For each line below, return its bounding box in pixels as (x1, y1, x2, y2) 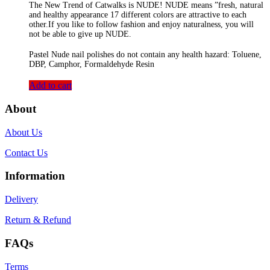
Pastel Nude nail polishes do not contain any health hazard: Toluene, (29, 50, 262, 60)
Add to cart (29, 80, 72, 91)
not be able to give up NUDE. (29, 29, 131, 39)
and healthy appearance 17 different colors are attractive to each (29, 10, 246, 19)
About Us (5, 127, 42, 137)
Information (5, 169, 65, 183)
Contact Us (5, 147, 48, 158)
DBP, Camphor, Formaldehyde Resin (29, 60, 154, 69)
